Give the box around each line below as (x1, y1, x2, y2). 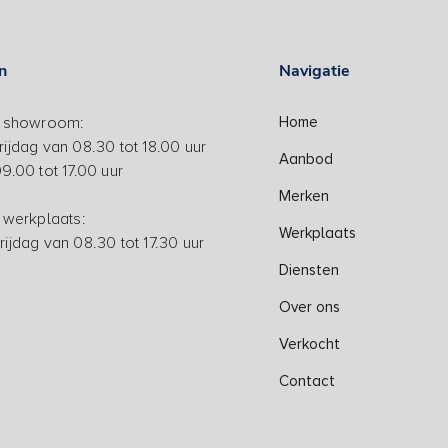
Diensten (279, 261, 339, 280)
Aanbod (279, 150, 333, 169)
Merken (279, 187, 329, 206)
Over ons (279, 298, 340, 317)
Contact (279, 372, 335, 391)
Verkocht (279, 335, 340, 354)
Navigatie (279, 60, 350, 83)
